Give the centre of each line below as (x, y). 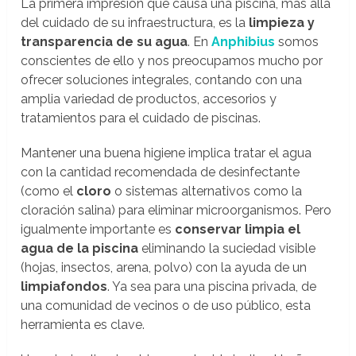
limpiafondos (64, 287)
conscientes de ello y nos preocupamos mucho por (172, 61)
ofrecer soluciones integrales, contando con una (162, 80)
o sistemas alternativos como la (207, 192)
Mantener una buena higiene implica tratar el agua (166, 153)
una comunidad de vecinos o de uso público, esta (166, 306)
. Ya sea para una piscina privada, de (212, 287)
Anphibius (244, 42)
